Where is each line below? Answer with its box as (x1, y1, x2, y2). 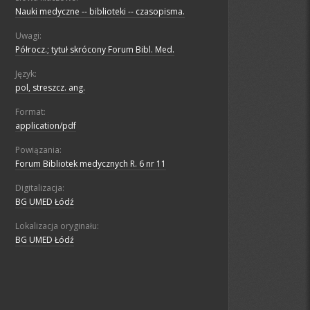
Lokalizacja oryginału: (15, 220, 99, 232)
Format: (15, 106, 46, 118)
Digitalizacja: (15, 182, 64, 194)
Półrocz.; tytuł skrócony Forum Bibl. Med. (15, 44, 174, 56)
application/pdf (15, 120, 76, 132)
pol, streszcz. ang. (15, 82, 85, 94)
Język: (15, 68, 37, 80)
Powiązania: (15, 144, 62, 156)
